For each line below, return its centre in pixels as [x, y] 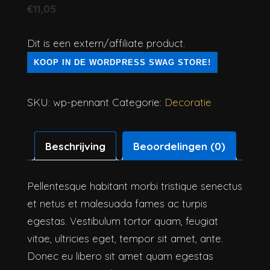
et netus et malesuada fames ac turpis [117, 203]
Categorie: [138, 102]
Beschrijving [75, 146]
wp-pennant [81, 102]
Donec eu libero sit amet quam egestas [120, 256]
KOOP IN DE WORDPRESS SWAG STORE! [122, 62]
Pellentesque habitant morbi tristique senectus [135, 186]
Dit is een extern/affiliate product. [106, 43]
